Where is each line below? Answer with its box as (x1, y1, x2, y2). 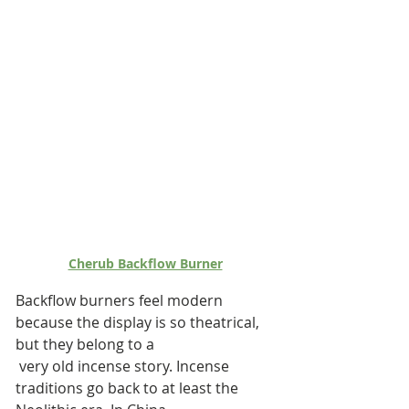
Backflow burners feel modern (16, 289, 226, 310)
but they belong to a (16, 333, 154, 354)
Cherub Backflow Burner (68, 254, 223, 272)
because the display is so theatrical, (16, 311, 263, 332)
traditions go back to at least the (16, 377, 242, 398)
